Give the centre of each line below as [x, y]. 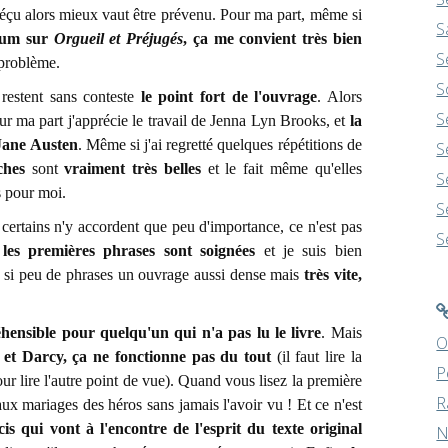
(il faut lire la [316, 356]
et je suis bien [308, 250]
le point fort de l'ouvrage [229, 96]
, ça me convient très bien [272, 38]
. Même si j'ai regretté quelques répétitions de [219, 144]
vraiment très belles [129, 168]
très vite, [333, 274]
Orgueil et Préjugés [118, 38]
